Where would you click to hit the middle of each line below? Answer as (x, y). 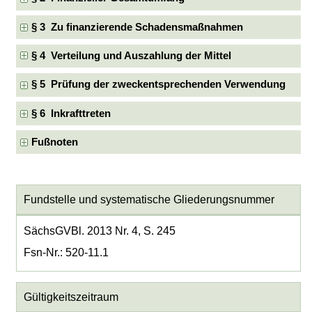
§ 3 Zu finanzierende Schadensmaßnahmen (138, 27)
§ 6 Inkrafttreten (71, 113)
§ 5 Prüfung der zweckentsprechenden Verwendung (159, 85)
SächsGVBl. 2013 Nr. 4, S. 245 (99, 231)
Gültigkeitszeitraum (71, 297)
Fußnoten (55, 142)
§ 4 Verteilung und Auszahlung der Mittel (132, 55)
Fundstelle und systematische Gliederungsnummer (149, 200)
